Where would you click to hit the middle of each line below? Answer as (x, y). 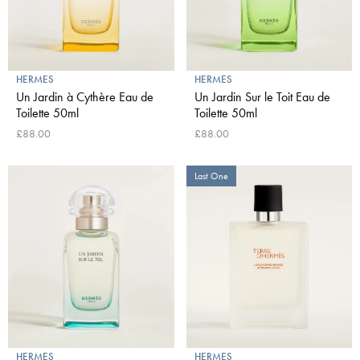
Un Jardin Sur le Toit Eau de (262, 97)
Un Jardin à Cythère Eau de (85, 97)
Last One (211, 176)
